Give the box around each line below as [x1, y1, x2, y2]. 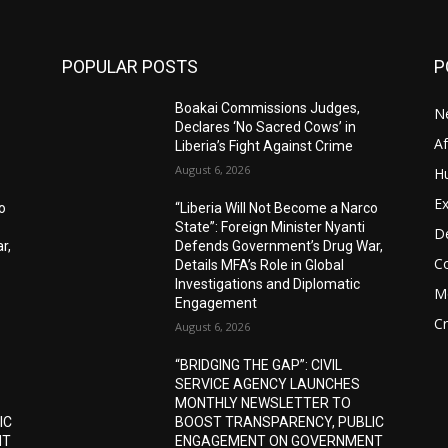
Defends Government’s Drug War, [175, 237, 384, 254]
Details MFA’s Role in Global [175, 256, 345, 273]
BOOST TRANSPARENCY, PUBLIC [175, 413, 385, 430]
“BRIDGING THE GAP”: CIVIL [175, 356, 343, 373]
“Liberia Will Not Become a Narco [175, 199, 379, 216]
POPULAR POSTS [62, 55, 198, 77]
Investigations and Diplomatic [175, 275, 361, 292]
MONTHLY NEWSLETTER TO [175, 394, 352, 411]
